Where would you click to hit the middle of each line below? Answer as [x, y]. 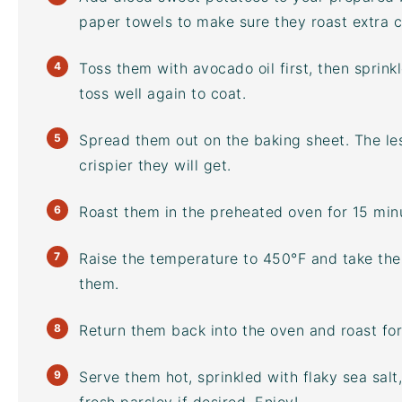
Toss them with [136, 68]
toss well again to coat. [162, 93]
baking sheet [299, 140]
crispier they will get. [155, 165]
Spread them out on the [166, 140]
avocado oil [233, 68]
